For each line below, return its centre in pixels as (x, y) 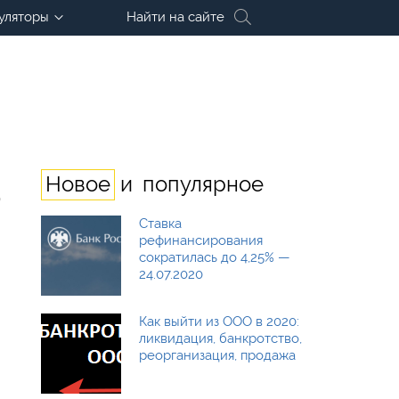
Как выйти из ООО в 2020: (219, 322)
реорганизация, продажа (217, 355)
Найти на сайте (175, 17)
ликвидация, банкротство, (220, 338)
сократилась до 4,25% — (215, 257)
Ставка (160, 224)
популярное (203, 184)
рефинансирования (201, 240)
